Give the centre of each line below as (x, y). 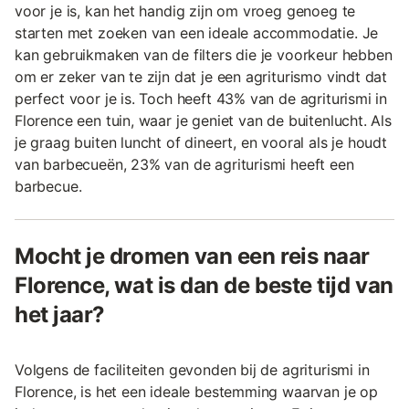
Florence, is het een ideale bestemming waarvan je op (196, 391)
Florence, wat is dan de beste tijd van (204, 285)
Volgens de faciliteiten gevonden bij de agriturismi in (192, 369)
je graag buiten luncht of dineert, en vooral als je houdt (201, 142)
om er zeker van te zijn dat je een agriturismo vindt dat (201, 76)
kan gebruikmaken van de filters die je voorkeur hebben (204, 54)
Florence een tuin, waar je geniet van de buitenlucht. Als (203, 120)
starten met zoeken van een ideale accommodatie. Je (197, 32)
